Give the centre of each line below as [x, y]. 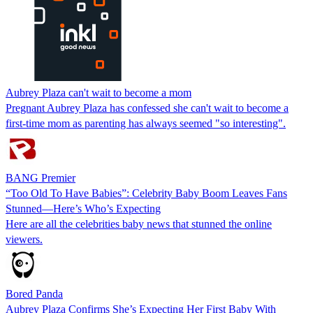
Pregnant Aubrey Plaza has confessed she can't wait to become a [147, 108]
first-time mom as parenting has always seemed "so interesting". [146, 123]
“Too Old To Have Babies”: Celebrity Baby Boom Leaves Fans [146, 193]
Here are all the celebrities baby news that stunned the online [139, 224]
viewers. [24, 239]
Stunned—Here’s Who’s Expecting [83, 208]
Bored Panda [34, 293]
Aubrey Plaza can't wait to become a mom [99, 92]
